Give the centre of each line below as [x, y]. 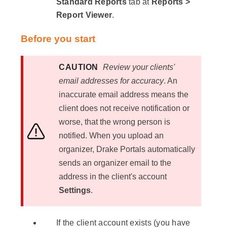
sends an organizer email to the [115, 163]
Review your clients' [139, 67]
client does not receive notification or [124, 108]
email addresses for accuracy [111, 81]
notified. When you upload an [111, 136]
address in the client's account [113, 177]
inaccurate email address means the [124, 95]
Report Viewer [84, 15]
